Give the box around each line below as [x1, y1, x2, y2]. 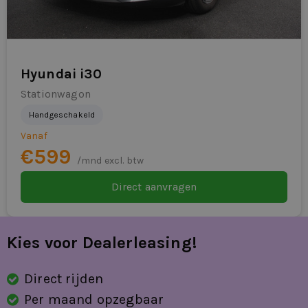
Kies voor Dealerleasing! [7, 233, 197, 253]
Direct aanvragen [111, 180, 197, 194]
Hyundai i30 [21, 66, 102, 82]
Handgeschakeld [29, 110, 96, 120]
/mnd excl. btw [76, 155, 144, 167]
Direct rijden [24, 271, 104, 287]
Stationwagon [21, 87, 91, 101]
